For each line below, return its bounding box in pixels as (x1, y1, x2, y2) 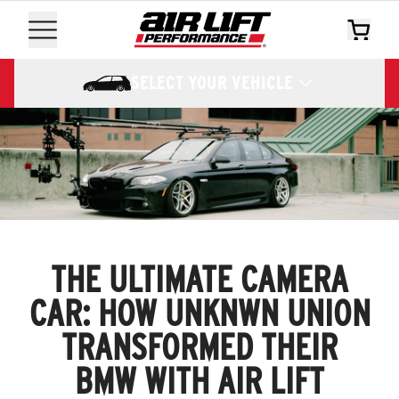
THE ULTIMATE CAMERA (51, 257, 348, 301)
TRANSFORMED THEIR (61, 325, 338, 369)
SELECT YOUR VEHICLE (130, 72, 293, 94)
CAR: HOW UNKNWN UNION (28, 291, 370, 335)
